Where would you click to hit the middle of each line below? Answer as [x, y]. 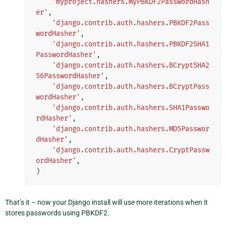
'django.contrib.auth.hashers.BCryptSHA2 [131, 65]
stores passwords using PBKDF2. [57, 213]
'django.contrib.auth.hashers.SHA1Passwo [131, 107]
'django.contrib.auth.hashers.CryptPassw [131, 150]
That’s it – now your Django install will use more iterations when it [106, 202]
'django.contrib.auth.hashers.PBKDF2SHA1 [131, 44]
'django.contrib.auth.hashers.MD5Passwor [131, 129]
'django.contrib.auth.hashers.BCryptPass [131, 86]
